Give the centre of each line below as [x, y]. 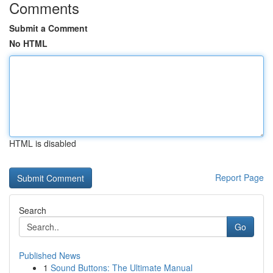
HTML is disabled [43, 143]
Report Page [239, 177]
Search [33, 210]
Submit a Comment [48, 28]
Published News [50, 255]
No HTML [28, 43]
